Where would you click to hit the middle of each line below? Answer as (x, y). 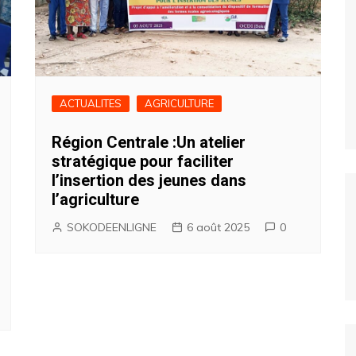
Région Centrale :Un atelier (149, 142)
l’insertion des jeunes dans (149, 180)
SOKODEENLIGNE (112, 227)
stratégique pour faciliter (143, 161)
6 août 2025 (218, 227)
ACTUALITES (91, 103)
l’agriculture (95, 199)
